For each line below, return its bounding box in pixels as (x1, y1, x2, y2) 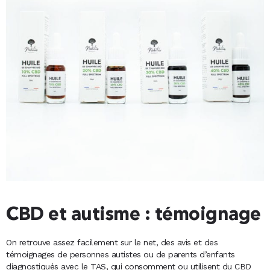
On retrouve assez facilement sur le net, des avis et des (6, 237, 218, 247)
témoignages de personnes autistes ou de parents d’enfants (6, 249, 235, 259)
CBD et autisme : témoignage (6, 206, 261, 224)
